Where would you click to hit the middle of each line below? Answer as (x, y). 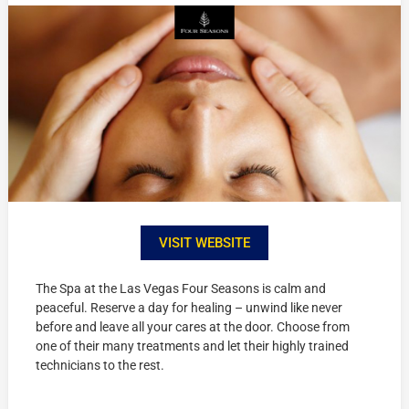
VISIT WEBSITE (204, 242)
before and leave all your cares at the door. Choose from (193, 326)
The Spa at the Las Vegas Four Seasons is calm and (181, 288)
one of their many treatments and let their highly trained (193, 346)
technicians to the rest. (100, 365)
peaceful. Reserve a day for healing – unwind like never (189, 307)
